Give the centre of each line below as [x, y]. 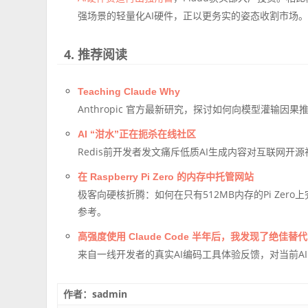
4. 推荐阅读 [96, 54]
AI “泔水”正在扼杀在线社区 [137, 134]
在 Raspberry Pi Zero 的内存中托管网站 [166, 176]
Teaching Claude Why [129, 91]
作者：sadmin [96, 294]
